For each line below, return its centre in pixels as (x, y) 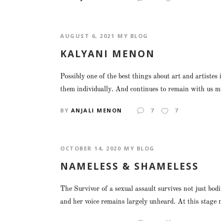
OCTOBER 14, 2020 (91, 148)
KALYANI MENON (108, 54)
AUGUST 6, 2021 (87, 36)
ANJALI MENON (96, 110)
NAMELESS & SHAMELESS (129, 166)
